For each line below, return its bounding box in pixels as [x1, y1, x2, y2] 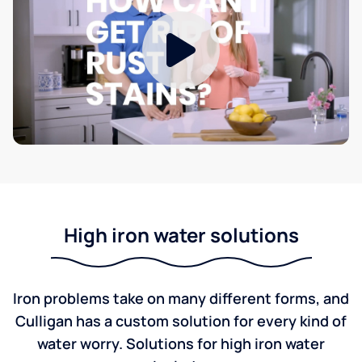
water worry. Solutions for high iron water [37, 334, 325, 353]
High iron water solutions [63, 221, 299, 248]
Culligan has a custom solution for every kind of [15, 311, 347, 330]
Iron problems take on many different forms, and [13, 288, 349, 308]
